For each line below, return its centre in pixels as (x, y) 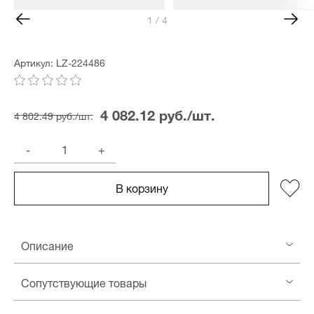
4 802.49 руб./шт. (54, 114)
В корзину (142, 187)
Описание (47, 245)
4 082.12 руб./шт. (158, 113)
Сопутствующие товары (84, 282)
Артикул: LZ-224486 (60, 61)
